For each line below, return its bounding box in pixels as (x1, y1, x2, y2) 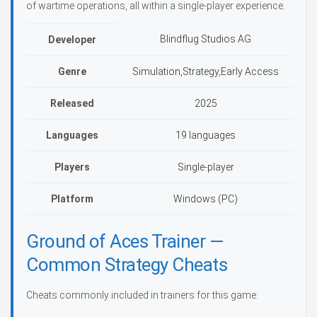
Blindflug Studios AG (160, 33, 251, 45)
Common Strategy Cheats (26, 254, 227, 275)
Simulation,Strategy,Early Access (132, 66, 279, 77)
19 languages (175, 129, 236, 141)
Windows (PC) (173, 193, 238, 204)
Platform (51, 193, 93, 204)
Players (54, 161, 90, 173)
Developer (48, 34, 96, 45)
